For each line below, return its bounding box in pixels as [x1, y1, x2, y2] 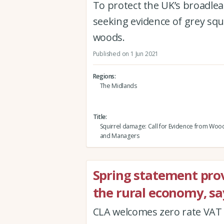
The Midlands [99, 81, 137, 90]
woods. [92, 30, 125, 44]
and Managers [99, 131, 139, 140]
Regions [92, 71, 115, 80]
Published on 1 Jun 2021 [92, 49, 159, 58]
